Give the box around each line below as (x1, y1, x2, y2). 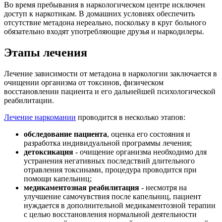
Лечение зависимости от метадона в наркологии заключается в (4, 69, 217, 78)
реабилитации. (4, 96, 54, 105)
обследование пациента (24, 130, 107, 139)
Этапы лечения (4, 46, 87, 59)
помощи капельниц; (24, 174, 92, 183)
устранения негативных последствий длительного (24, 157, 195, 166)
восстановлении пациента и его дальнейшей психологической (4, 87, 216, 96)
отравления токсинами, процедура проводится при (24, 166, 197, 174)
